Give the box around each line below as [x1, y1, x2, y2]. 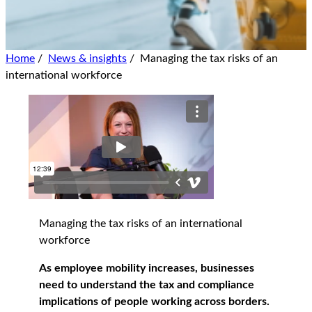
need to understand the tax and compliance [39, 279, 254, 290]
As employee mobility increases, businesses [39, 262, 254, 274]
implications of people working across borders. [39, 295, 270, 307]
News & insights [48, 52, 127, 64]
